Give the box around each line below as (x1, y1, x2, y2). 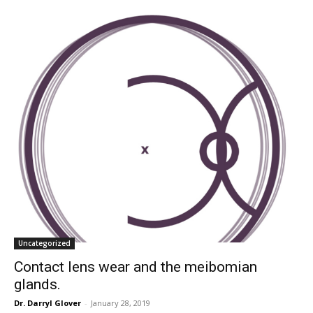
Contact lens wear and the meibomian (14, 258, 257, 275)
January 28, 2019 (91, 297, 150, 308)
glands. (14, 275, 61, 293)
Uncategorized (18, 238, 71, 248)
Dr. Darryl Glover (14, 297, 81, 308)
